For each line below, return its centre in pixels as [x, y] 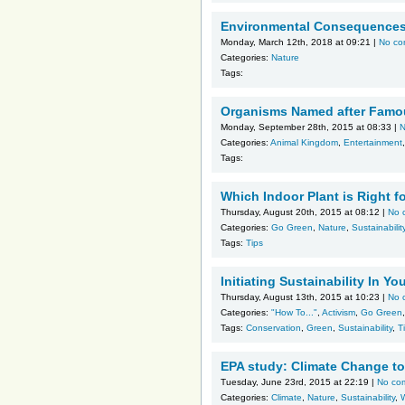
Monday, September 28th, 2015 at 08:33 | [310, 127]
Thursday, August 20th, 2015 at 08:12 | [304, 212]
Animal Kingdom [304, 142]
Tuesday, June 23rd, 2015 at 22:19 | [299, 382]
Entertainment [373, 142]
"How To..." [294, 312]
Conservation [273, 328]
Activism [339, 312]
